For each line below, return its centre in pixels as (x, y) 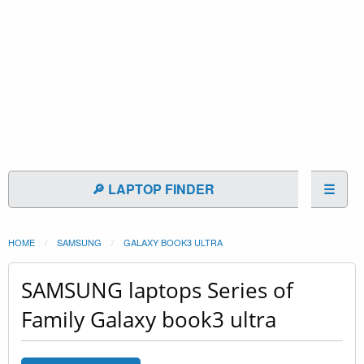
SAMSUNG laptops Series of (157, 290)
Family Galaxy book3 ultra (149, 319)
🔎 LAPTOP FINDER (154, 188)
